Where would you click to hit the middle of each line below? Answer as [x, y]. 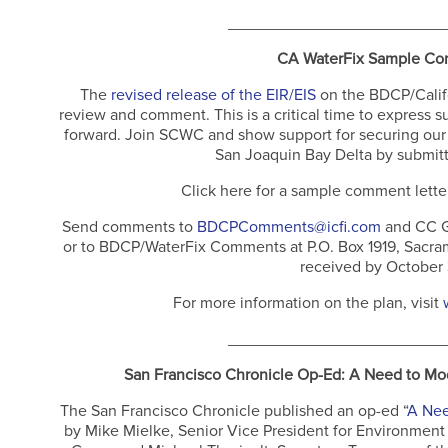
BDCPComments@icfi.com [288, 227]
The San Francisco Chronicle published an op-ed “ [234, 411]
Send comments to [129, 227]
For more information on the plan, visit [307, 303]
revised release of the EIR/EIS [213, 95]
